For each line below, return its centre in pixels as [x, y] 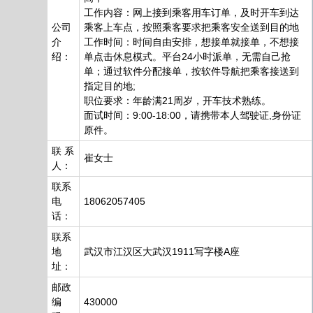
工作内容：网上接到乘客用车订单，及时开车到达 [191, 13]
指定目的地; [110, 86]
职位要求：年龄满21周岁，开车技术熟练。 [177, 101]
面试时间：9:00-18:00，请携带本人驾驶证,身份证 [192, 115]
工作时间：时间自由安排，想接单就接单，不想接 [191, 42]
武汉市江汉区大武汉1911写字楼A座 [162, 252]
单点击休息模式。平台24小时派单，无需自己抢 [187, 57]
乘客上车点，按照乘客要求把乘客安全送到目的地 [191, 27]
